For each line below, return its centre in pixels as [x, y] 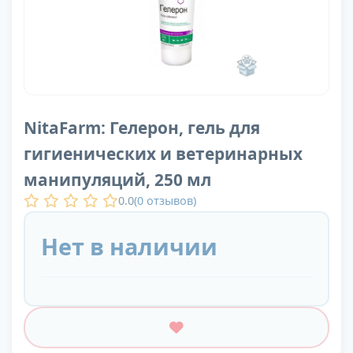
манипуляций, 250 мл [117, 180]
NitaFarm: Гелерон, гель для [142, 128]
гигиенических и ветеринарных [163, 154]
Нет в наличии [129, 247]
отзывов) [170, 200]
